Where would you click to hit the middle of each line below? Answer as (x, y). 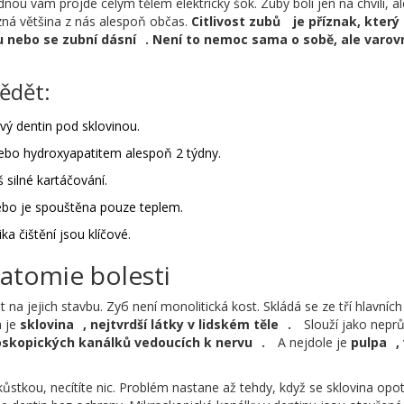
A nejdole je (312, 343)
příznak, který (354, 22)
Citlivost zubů (236, 22)
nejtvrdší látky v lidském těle (184, 325)
